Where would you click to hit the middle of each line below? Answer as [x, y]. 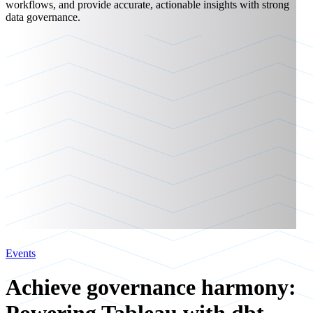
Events [21, 253]
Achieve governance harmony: [151, 287]
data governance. [43, 17]
